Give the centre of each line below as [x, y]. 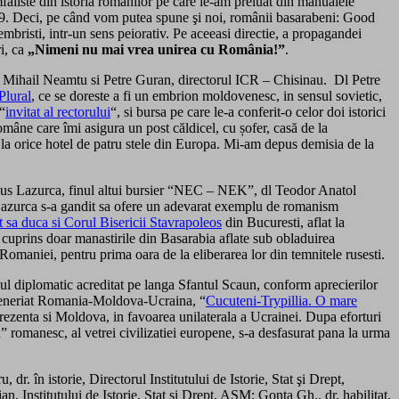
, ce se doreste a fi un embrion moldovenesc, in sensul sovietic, [207, 95]
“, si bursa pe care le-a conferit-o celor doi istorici [248, 111]
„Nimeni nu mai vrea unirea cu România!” [156, 49]
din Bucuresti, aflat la [283, 222]
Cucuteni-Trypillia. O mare [281, 300]
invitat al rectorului [58, 111]
